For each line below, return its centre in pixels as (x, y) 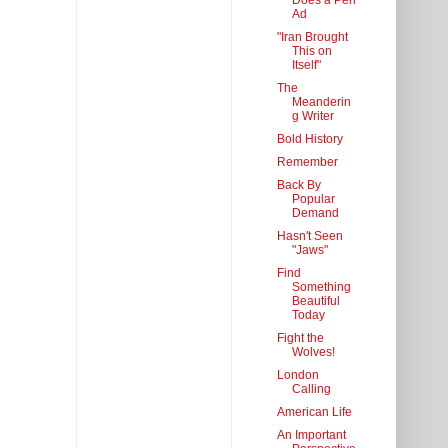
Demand (315, 213)
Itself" (306, 65)
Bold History (309, 139)
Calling (311, 389)
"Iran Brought (312, 37)
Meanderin (321, 102)
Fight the (300, 338)
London (297, 375)
